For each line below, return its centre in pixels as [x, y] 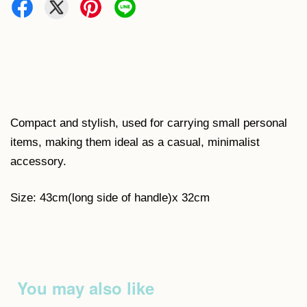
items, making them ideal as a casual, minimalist [135, 142]
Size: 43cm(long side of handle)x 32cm [110, 198]
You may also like [86, 288]
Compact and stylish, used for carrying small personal [149, 123]
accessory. [38, 161]
